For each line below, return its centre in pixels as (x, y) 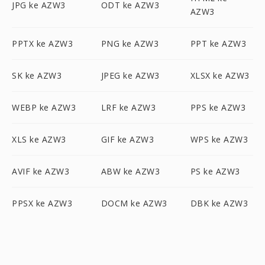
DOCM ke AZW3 (134, 203)
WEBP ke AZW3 (44, 107)
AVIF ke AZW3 (41, 171)
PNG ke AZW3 (130, 43)
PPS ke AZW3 (218, 107)
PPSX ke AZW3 (42, 203)
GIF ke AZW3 (127, 139)
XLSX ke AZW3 (220, 75)
